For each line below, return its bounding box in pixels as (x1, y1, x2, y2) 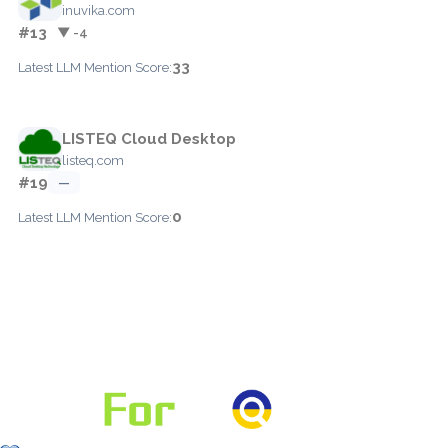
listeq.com (62, 152, 124, 168)
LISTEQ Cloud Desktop (62, 129, 236, 148)
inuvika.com (62, 2, 135, 18)
